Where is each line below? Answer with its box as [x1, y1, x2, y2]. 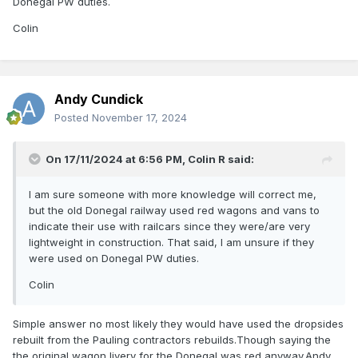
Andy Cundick [54, 91, 143, 108]
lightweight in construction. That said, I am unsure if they [29, 236, 314, 249]
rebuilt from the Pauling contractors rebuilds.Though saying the [13, 333, 331, 347]
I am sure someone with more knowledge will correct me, [29, 188, 316, 201]
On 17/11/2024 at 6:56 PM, [46, 153, 188, 166]
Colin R [188, 153, 225, 166]
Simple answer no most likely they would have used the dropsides [13, 317, 344, 331]
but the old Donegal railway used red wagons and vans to [29, 204, 320, 217]
